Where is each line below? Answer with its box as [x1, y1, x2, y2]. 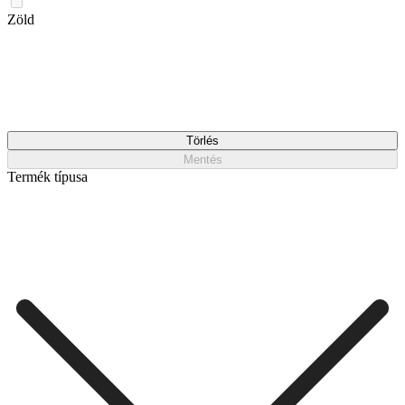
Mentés [183, 152, 222, 166]
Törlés [186, 133, 219, 147]
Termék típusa [7, 168, 88, 184]
